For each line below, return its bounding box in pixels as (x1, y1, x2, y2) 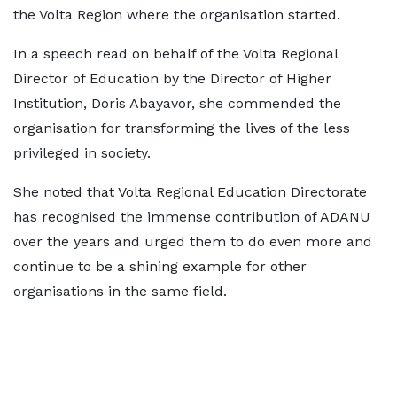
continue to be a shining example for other (13, 258, 307, 275)
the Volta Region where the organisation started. (13, 6, 340, 23)
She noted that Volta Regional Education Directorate (13, 183, 367, 200)
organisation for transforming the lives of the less (13, 120, 350, 136)
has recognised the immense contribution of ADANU (13, 208, 370, 225)
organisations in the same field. (13, 283, 227, 300)
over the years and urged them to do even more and (13, 233, 372, 250)
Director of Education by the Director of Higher (13, 70, 331, 87)
